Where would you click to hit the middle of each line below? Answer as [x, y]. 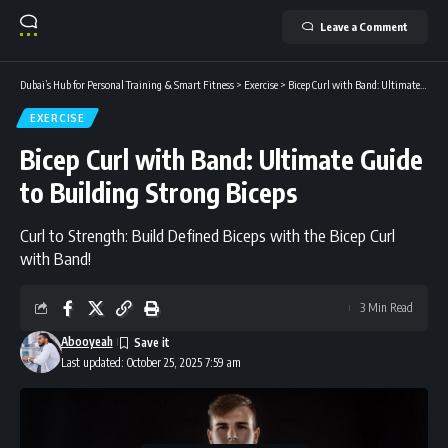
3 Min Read [386, 307]
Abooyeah [86, 341]
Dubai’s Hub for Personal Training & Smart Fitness [127, 84]
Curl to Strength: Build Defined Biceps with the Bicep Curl [207, 234]
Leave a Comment [364, 26]
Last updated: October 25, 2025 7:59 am [150, 362]
